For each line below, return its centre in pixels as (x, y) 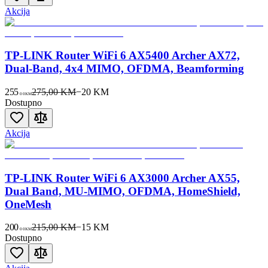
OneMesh (28, 204)
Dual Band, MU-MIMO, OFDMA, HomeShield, (123, 191)
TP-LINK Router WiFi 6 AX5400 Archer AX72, (122, 56)
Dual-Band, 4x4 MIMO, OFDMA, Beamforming (124, 69)
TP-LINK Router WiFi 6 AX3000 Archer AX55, (122, 178)
